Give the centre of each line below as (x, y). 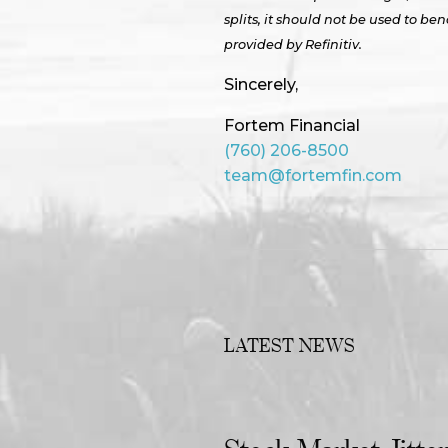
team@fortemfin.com (313, 175)
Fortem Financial (292, 125)
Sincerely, (261, 84)
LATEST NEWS (289, 345)
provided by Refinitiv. (293, 44)
